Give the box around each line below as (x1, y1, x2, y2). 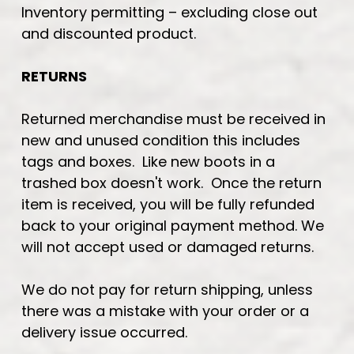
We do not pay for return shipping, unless (21, 279, 313, 299)
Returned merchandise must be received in (21, 108, 326, 129)
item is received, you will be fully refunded (21, 194, 314, 214)
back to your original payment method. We (21, 215, 324, 235)
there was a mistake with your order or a (21, 300, 309, 321)
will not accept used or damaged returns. (21, 236, 314, 257)
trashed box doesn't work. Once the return (21, 172, 322, 193)
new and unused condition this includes (21, 130, 300, 150)
